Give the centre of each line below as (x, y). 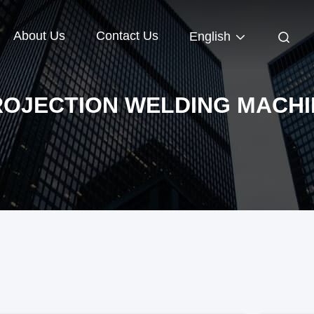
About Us (39, 36)
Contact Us (127, 36)
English (210, 37)
